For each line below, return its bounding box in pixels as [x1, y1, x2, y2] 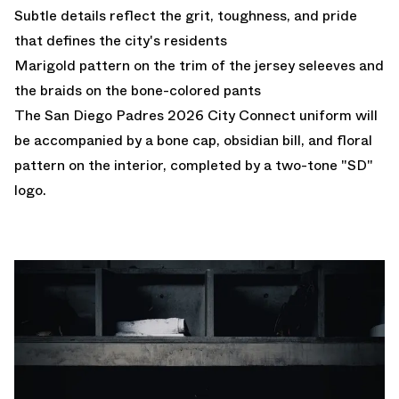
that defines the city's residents [14, 30, 227, 52]
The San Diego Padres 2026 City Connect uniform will [14, 105, 378, 126]
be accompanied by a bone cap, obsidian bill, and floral [14, 130, 372, 151]
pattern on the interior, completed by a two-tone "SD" [14, 155, 373, 176]
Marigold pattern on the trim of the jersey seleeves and [14, 55, 384, 77]
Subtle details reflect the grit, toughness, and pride [14, 5, 357, 27]
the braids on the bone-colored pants [14, 80, 261, 102]
